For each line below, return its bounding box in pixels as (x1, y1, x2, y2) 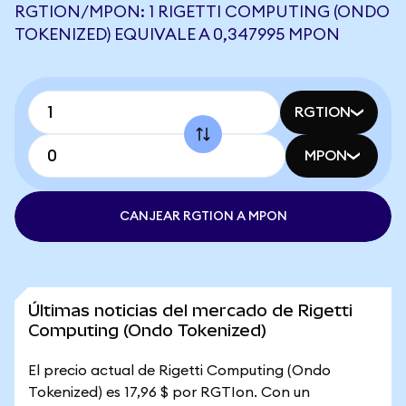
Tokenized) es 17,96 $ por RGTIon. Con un (28, 385, 310, 400)
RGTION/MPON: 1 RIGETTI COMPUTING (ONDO (14, 4, 390, 20)
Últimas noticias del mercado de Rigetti (28, 301, 353, 320)
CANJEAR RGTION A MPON (119, 210, 287, 223)
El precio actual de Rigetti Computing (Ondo (28, 363, 331, 378)
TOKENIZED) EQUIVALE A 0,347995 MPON (14, 26, 340, 43)
